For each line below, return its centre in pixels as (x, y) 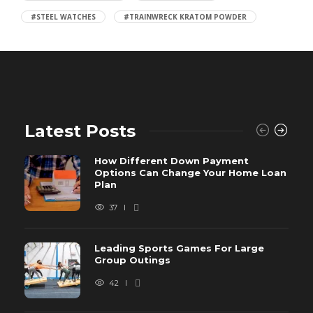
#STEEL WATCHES (63, 16)
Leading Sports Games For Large (179, 248)
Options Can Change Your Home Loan (190, 172)
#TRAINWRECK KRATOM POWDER (185, 16)
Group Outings (134, 260)
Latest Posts (80, 131)
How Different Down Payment (172, 160)
